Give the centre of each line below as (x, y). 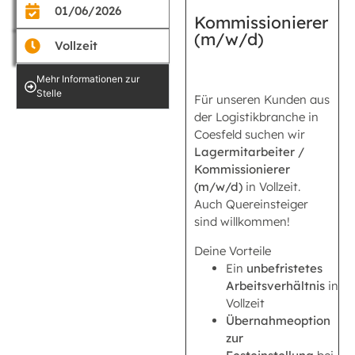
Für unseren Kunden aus (262, 100)
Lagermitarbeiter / (249, 152)
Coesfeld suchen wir (250, 135)
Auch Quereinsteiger (251, 204)
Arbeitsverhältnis (277, 285)
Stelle (49, 94)
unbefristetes (284, 268)
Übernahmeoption (278, 320)
